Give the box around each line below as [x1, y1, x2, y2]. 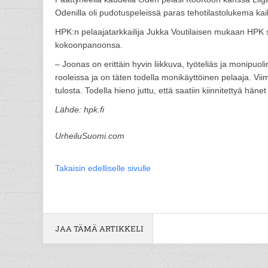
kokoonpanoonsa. [55, 40, 123, 50]
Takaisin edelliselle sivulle [55, 163, 151, 173]
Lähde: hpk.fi [55, 105, 104, 114]
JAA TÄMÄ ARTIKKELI [55, 223, 144, 234]
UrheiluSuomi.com [55, 131, 124, 141]
